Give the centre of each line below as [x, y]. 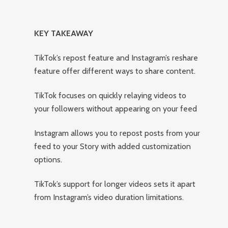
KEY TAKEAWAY [64, 33]
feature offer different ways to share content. [115, 71]
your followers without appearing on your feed [116, 109]
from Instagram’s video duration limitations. [109, 197]
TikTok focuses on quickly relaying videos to [110, 95]
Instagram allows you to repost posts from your [117, 133]
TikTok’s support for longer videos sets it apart [115, 184]
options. [48, 160]
